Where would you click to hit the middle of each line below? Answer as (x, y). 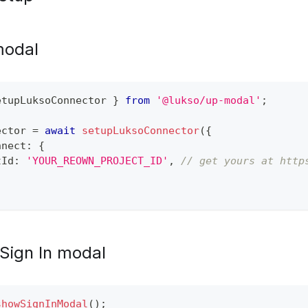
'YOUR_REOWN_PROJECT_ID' (98, 161)
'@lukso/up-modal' (209, 100)
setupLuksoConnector (141, 130)
